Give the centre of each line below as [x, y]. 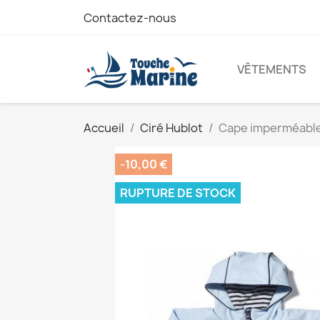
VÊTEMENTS [272, 69]
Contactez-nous [130, 18]
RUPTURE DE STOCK [178, 192]
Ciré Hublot [171, 127]
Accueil [104, 127]
